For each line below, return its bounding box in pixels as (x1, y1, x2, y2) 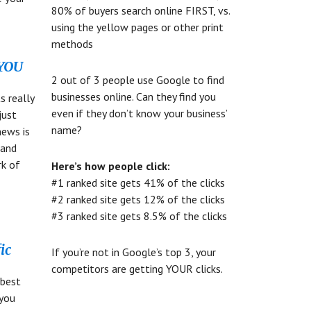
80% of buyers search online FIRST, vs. (51, 3, 230, 17)
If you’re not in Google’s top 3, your (51, 245, 216, 259)
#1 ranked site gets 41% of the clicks (51, 176, 225, 190)
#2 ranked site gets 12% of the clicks (51, 192, 225, 206)
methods (51, 37, 93, 51)
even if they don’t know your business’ (51, 106, 227, 120)
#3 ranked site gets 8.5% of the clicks (51, 209, 227, 223)
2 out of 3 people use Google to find (51, 73, 224, 87)
